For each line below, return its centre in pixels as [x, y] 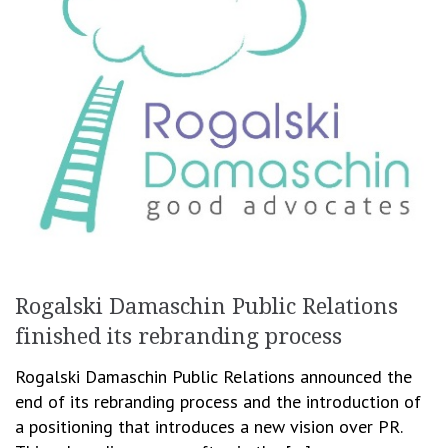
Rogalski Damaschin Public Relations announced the [213, 376]
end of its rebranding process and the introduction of [218, 401]
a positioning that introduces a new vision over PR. [208, 426]
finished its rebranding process [178, 336]
